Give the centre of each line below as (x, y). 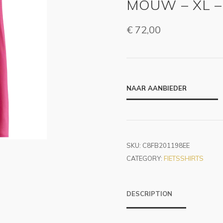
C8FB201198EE (166, 145)
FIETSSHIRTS (184, 158)
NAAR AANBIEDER (157, 88)
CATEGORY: (145, 158)
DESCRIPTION (149, 194)
